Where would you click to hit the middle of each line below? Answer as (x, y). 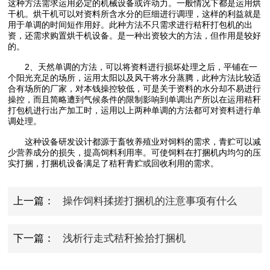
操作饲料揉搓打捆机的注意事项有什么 (150, 201)
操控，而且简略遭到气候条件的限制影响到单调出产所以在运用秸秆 (135, 100)
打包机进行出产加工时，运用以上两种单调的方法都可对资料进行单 (135, 111)
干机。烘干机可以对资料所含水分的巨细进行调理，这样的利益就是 (135, 14)
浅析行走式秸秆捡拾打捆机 (124, 239)
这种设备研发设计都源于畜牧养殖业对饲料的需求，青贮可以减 (135, 142)
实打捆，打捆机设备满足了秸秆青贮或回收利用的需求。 (114, 164)
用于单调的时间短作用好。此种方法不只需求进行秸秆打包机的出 (130, 25)
